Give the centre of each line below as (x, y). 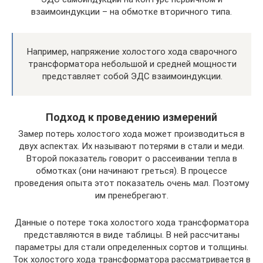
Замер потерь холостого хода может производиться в (131, 134)
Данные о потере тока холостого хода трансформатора (131, 222)
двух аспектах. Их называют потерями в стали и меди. (131, 146)
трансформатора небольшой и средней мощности (132, 64)
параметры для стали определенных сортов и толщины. (131, 247)
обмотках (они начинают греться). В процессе (131, 171)
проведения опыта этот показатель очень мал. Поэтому (131, 183)
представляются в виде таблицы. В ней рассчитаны (131, 235)
